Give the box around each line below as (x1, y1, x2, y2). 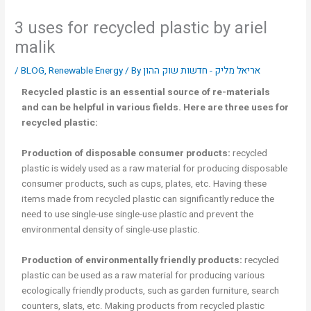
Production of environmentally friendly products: (22, 253, 243, 267)
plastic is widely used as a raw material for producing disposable (22, 161, 288, 176)
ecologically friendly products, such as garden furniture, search (22, 283, 280, 298)
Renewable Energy (49, 63, 124, 78)
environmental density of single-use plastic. (22, 222, 201, 237)
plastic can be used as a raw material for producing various (22, 268, 265, 283)
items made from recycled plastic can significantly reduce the (22, 192, 275, 206)
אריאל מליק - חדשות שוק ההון (143, 63, 261, 78)
